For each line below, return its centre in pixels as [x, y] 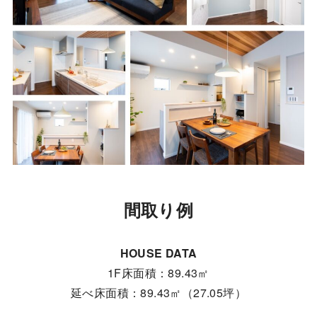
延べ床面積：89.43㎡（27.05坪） [158, 293]
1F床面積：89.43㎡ [158, 273]
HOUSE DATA [158, 253]
